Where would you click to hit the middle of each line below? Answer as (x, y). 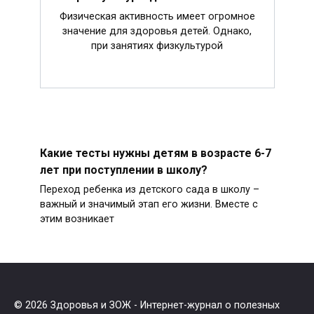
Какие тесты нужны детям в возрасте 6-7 (155, 153)
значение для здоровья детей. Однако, (157, 32)
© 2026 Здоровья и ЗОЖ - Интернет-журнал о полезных (147, 305)
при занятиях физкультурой (157, 46)
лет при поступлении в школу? (123, 170)
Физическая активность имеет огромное (157, 17)
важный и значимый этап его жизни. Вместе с (149, 205)
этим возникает (77, 219)
